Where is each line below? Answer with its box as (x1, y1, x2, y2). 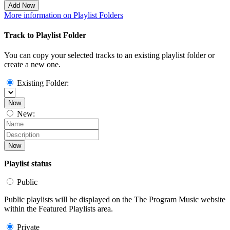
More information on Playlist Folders (4, 10, 123, 20)
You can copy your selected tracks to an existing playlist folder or (4, 51, 215, 60)
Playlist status (4, 159, 51, 168)
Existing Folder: (17, 79, 69, 88)
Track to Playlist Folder (4, 31, 86, 40)
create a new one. (4, 60, 61, 69)
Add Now (8, 1, 35, 9)
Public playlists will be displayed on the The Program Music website (4, 195, 225, 204)
